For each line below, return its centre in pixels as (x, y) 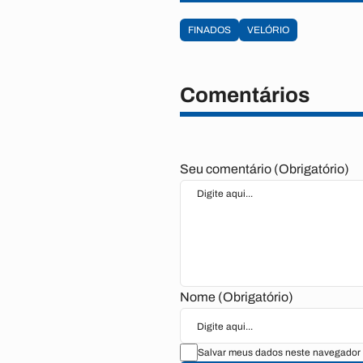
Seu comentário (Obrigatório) (265, 169)
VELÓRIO (268, 30)
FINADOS (209, 30)
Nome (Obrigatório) (237, 297)
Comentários (245, 95)
